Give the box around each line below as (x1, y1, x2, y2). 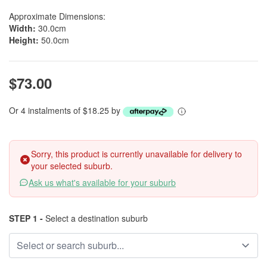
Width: (9, 22, 36, 34)
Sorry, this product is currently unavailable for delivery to (31, 148, 242, 160)
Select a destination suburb (43, 212, 148, 224)
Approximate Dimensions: (9, 10, 105, 22)
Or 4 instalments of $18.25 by (9, 104, 123, 116)
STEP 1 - (9, 212, 43, 224)
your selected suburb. (31, 160, 113, 172)
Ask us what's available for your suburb (29, 176, 176, 188)
